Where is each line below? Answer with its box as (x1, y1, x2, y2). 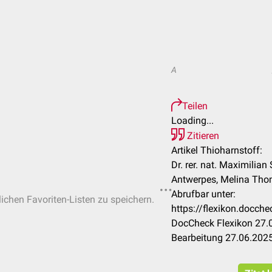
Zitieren (185, 130, 219, 141)
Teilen (182, 100, 208, 112)
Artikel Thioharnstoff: (171, 144, 262, 156)
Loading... (171, 115, 214, 126)
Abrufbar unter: (171, 188, 236, 200)
